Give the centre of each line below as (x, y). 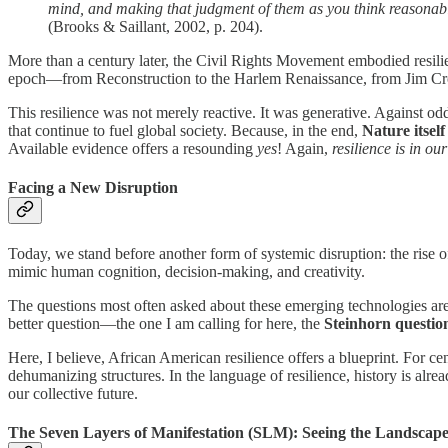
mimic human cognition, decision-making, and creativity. (186, 272)
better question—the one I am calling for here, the (166, 324)
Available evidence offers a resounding (132, 148)
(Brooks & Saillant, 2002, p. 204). (155, 26)
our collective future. (73, 394)
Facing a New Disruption (93, 187)
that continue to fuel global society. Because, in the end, (185, 130)
